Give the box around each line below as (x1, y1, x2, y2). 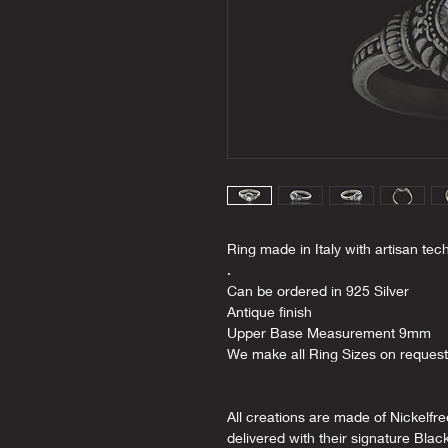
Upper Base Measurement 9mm (227, 324, 431, 342)
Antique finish (227, 303, 312, 321)
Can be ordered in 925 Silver (227, 282, 409, 300)
